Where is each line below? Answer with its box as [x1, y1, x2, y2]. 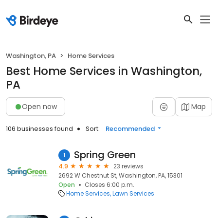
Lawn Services [112, 189, 154, 198]
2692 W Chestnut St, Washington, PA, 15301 [58, 171, 182, 180]
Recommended [106, 124, 155, 133]
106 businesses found [6, 124, 73, 133]
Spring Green [74, 148, 136, 162]
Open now [22, 101, 57, 111]
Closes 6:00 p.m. [85, 181, 134, 189]
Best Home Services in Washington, [6, 63, 202, 79]
